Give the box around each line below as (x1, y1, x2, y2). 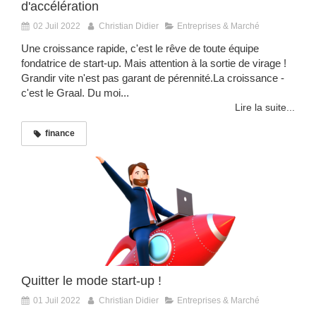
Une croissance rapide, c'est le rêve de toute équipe (21, 42, 259, 55)
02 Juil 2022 (33, 21, 80, 32)
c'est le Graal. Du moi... (21, 87, 129, 99)
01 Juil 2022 (33, 296, 80, 306)
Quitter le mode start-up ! (21, 274, 162, 288)
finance (45, 128, 75, 139)
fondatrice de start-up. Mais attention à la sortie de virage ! (21, 57, 286, 70)
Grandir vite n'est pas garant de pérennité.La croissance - (21, 72, 284, 85)
